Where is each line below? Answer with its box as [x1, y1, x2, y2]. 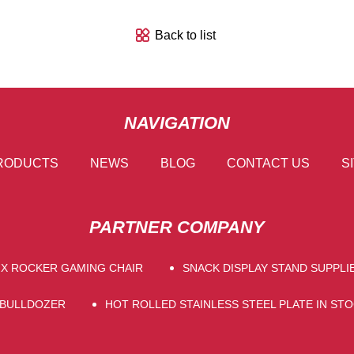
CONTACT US [227, 156, 310, 170]
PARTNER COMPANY [89, 217, 265, 237]
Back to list [154, 28, 216, 43]
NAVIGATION [124, 112, 230, 133]
